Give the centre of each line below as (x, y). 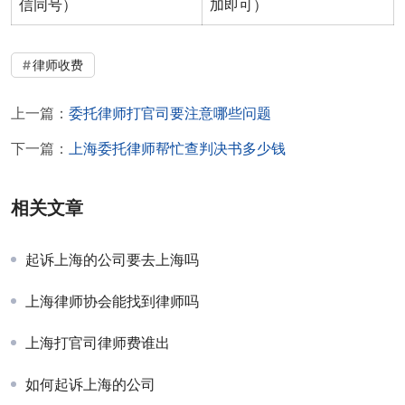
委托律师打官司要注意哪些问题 (170, 113)
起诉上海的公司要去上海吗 (112, 259)
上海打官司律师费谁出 (98, 342)
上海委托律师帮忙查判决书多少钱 (177, 148)
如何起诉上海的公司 (90, 384)
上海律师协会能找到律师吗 (112, 301)
